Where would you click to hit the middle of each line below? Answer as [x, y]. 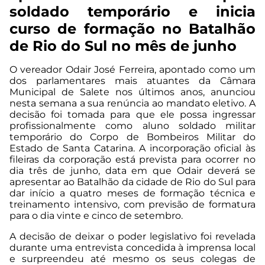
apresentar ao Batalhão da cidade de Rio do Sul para [132, 182]
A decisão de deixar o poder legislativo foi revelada [132, 237]
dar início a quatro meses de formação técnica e [132, 193]
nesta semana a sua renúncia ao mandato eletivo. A [132, 104]
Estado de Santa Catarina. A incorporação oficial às [132, 148]
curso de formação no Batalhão [132, 29]
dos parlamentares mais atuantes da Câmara [132, 81]
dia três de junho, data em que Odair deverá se [132, 171]
